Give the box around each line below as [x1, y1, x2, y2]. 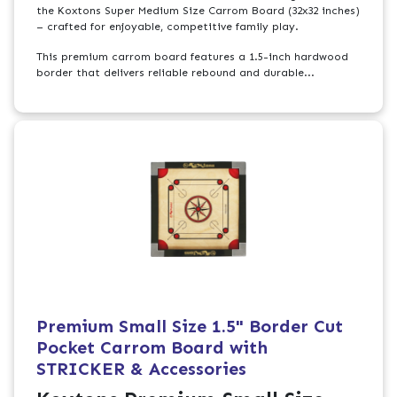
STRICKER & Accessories [36, 357, 247, 379]
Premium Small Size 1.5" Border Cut [36, 315, 344, 337]
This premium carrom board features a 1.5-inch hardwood [36, 51, 349, 64]
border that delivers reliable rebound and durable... [36, 66, 315, 80]
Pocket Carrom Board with [36, 336, 269, 358]
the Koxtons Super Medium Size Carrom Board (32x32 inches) [36, 4, 361, 18]
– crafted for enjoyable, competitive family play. [36, 20, 300, 34]
